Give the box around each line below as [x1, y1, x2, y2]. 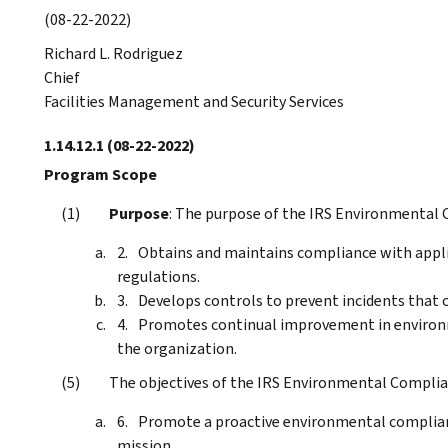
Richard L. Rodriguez [44, 42, 183, 64]
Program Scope [44, 163, 157, 185]
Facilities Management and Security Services [44, 90, 344, 112]
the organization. [117, 337, 237, 359]
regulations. [117, 265, 200, 287]
